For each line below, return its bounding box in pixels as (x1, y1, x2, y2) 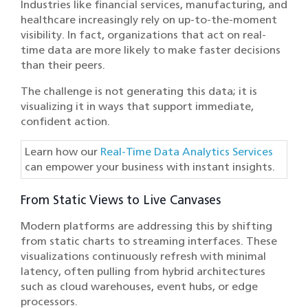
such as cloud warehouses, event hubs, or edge (21, 280, 258, 294)
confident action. (21, 115, 110, 129)
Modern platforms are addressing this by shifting (21, 219, 272, 233)
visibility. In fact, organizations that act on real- (21, 28, 266, 42)
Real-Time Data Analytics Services (100, 145, 273, 159)
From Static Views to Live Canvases (21, 192, 221, 208)
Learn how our (25, 145, 100, 159)
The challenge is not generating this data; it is (21, 85, 257, 98)
